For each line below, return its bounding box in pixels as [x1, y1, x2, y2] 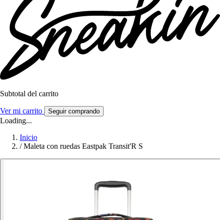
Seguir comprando [48, 108, 100, 115]
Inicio [20, 133, 37, 142]
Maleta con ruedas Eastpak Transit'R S [24, 142, 143, 151]
